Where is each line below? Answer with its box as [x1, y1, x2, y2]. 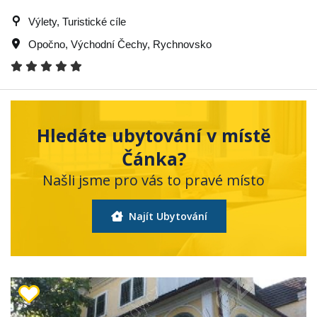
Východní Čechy [71, 38, 147, 50]
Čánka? [121, 146, 186, 171]
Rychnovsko [153, 38, 212, 50]
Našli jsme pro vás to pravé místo [42, 170, 265, 190]
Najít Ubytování [125, 209, 207, 223]
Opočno [28, 38, 65, 50]
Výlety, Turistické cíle [28, 15, 126, 28]
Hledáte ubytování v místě [36, 122, 271, 147]
